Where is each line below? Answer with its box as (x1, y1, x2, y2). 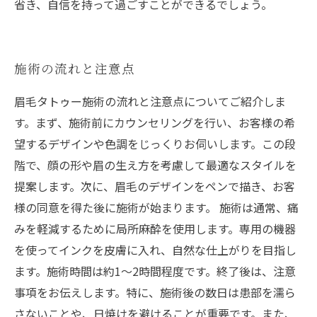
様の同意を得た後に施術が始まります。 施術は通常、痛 (14, 199, 299, 216)
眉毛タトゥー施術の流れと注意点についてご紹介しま (14, 93, 286, 110)
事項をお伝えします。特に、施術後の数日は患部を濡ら (14, 284, 296, 301)
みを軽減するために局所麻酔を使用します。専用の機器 (14, 220, 296, 237)
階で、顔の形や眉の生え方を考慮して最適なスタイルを (14, 156, 296, 173)
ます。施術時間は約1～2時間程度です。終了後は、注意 (14, 263, 296, 279)
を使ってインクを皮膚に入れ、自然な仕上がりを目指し (14, 241, 296, 258)
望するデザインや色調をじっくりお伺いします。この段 (14, 135, 296, 152)
